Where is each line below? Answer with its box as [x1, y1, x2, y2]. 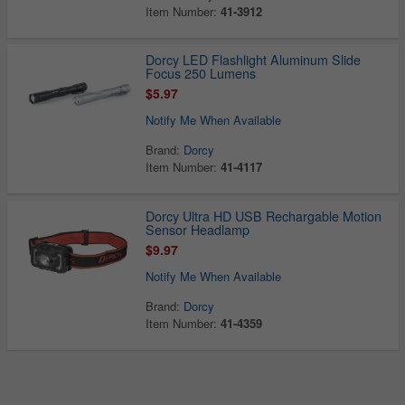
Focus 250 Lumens [146, 64, 257, 83]
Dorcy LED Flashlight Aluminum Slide [146, 51, 362, 70]
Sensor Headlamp [146, 220, 250, 239]
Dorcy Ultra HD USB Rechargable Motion [146, 206, 382, 225]
